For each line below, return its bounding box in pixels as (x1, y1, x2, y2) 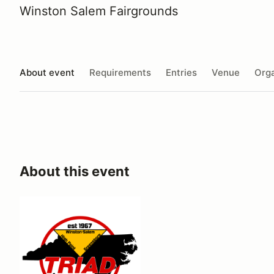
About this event (20, 163, 130, 179)
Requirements (89, 66, 151, 78)
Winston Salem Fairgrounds (20, 4, 178, 18)
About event (20, 66, 75, 78)
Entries (166, 66, 197, 78)
